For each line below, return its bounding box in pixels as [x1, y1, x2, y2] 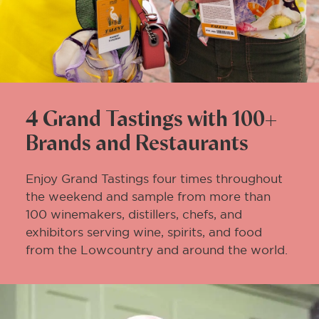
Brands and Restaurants [26, 134, 249, 155]
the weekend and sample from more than [26, 189, 271, 204]
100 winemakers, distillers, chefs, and [26, 206, 242, 221]
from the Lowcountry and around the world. [26, 242, 288, 257]
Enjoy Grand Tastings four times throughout [26, 171, 283, 186]
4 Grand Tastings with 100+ [26, 110, 277, 130]
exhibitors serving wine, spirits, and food [26, 224, 262, 239]
